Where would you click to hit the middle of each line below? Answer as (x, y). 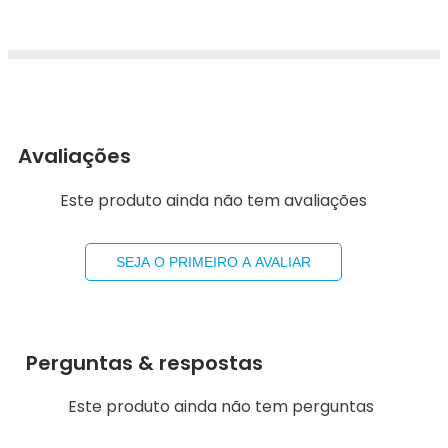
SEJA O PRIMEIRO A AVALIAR (213, 262)
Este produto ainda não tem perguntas (221, 407)
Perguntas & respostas (145, 362)
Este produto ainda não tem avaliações (213, 200)
